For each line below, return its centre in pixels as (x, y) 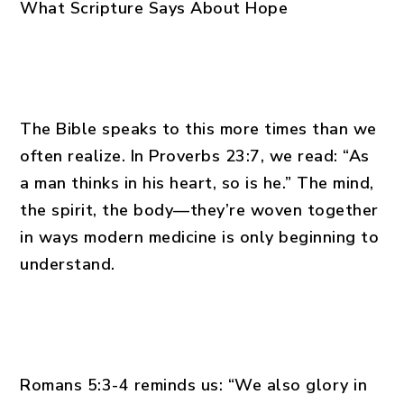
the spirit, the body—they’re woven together (199, 210)
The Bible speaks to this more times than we (198, 129)
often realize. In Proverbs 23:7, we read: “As (195, 156)
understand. (68, 264)
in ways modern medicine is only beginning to (200, 237)
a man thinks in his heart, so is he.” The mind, (197, 183)
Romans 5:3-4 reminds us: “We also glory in (194, 385)
